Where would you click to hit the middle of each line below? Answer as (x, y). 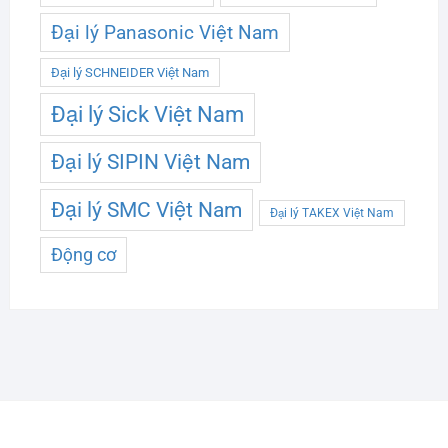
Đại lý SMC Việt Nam (146, 209)
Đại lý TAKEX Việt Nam (331, 212)
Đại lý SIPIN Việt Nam (150, 161)
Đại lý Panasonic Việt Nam (164, 32)
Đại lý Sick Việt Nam (147, 114)
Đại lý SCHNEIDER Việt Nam (129, 72)
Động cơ (83, 254)
